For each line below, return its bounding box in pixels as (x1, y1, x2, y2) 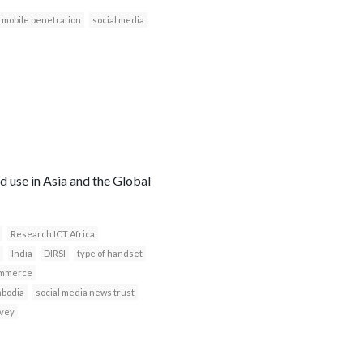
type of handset (76, 247, 143, 258)
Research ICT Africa (10, 228, 95, 239)
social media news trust (35, 286, 135, 297)
